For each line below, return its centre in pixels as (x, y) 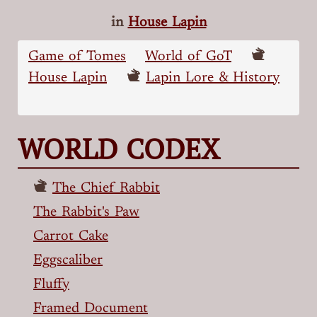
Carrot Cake (71, 236)
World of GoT (188, 56)
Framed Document (91, 308)
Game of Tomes (77, 56)
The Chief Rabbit (106, 188)
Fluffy (51, 284)
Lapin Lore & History (213, 77)
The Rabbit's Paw (86, 212)
